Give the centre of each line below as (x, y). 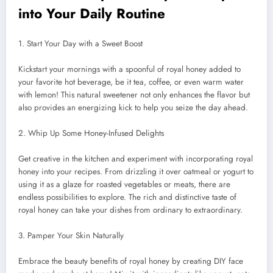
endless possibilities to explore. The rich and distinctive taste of (127, 197)
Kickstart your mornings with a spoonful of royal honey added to (129, 69)
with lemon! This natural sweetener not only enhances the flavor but (134, 95)
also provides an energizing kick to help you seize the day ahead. (133, 108)
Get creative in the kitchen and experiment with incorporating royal (136, 159)
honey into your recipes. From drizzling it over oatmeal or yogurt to (136, 172)
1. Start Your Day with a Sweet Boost (80, 44)
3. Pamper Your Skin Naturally (71, 236)
